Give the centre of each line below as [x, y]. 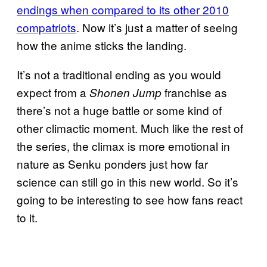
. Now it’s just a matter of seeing [157, 27]
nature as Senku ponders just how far [112, 163]
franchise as [194, 92]
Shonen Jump [125, 92]
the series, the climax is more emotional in [123, 145]
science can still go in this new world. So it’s [128, 181]
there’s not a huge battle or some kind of [119, 110]
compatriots [46, 27]
